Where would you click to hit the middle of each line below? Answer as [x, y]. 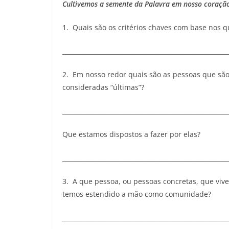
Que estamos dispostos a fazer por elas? [131, 134]
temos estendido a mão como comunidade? [137, 194]
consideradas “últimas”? [103, 87]
